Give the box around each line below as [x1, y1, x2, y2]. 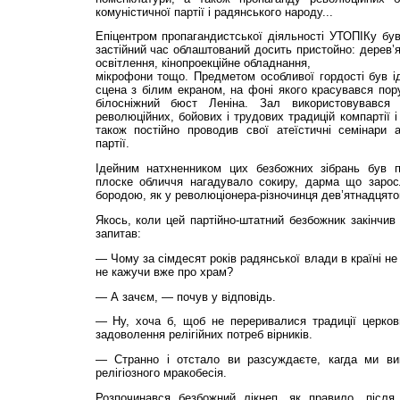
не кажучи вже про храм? [95, 264, 233, 279]
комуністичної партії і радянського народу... [95, 4, 333, 19]
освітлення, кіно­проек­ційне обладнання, [95, 56, 311, 71]
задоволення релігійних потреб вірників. [95, 328, 312, 342]
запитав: [95, 226, 141, 240]
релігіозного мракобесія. [95, 366, 227, 380]
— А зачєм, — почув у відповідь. [95, 289, 276, 304]
